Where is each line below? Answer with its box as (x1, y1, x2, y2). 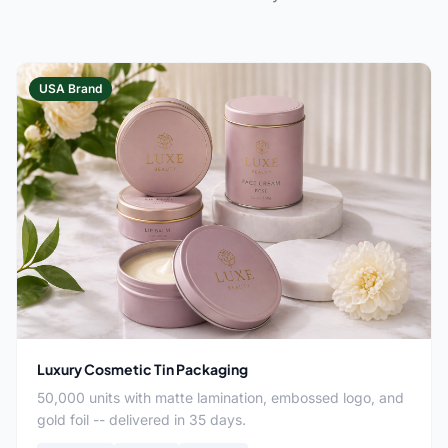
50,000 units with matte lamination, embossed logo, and (37, 389, 404, 406)
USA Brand (39, 81, 102, 96)
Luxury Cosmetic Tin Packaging (37, 360, 248, 378)
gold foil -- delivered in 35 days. (37, 411, 246, 428)
